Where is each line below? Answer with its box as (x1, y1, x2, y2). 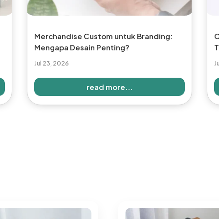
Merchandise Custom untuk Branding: (34, 31, 173, 41)
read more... (86, 82, 132, 91)
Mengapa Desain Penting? (34, 42, 130, 52)
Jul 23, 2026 (34, 59, 69, 67)
